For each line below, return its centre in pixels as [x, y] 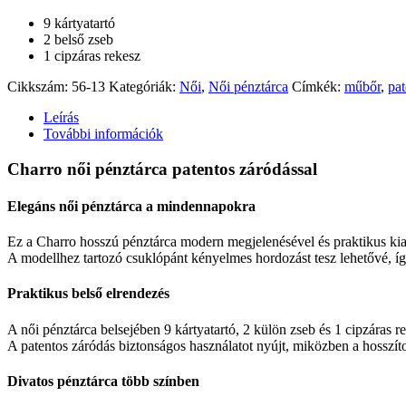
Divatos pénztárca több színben [103, 381]
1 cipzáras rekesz [92, 55]
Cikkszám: [39, 86]
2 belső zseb [78, 39]
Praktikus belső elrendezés [88, 294]
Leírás [61, 117]
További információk [103, 133]
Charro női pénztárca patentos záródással [162, 169]
